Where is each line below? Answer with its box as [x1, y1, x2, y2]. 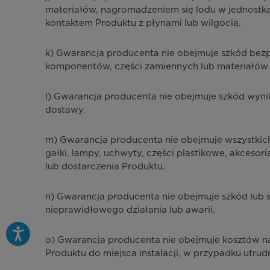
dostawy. [45, 104, 86, 115]
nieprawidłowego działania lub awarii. [45, 204, 215, 215]
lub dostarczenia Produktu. [45, 160, 165, 172]
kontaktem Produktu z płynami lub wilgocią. [45, 17, 241, 28]
